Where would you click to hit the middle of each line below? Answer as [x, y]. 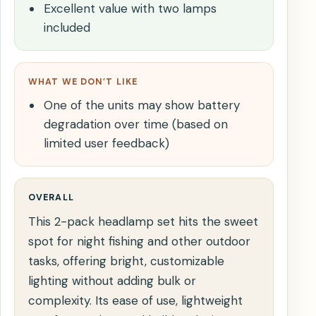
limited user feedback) [106, 144]
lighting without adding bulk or [112, 281]
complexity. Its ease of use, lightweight [135, 301]
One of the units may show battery [141, 105]
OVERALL [51, 198]
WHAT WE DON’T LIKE [83, 82]
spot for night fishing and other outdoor [139, 242]
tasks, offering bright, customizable [126, 261]
